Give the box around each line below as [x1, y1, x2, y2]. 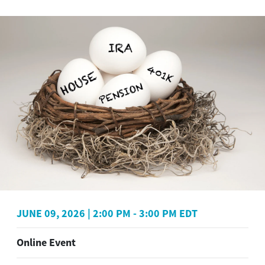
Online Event [17, 235, 76, 250]
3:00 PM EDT [139, 206, 198, 220]
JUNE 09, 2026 [17, 206, 85, 220]
